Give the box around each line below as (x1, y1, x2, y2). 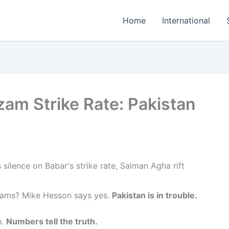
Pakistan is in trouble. (112, 190, 197, 200)
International (162, 15, 210, 26)
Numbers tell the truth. (6, 216, 98, 227)
